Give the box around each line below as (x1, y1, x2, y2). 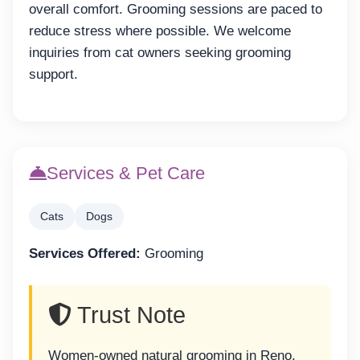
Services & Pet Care (47, 163, 205, 184)
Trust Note (72, 301, 186, 328)
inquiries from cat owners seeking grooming (29, 44, 291, 60)
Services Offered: (29, 246, 141, 262)
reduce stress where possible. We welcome (29, 22, 291, 39)
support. (29, 66, 78, 82)
